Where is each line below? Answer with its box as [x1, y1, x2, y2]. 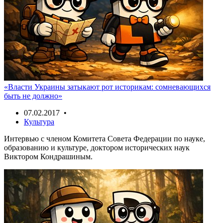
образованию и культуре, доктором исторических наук [4, 143, 190, 152]
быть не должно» [4, 91, 62, 100]
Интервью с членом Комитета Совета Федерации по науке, [4, 134, 205, 143]
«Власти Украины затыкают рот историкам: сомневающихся [4, 82, 211, 91]
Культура [24, 117, 54, 126]
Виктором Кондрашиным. [4, 152, 93, 161]
